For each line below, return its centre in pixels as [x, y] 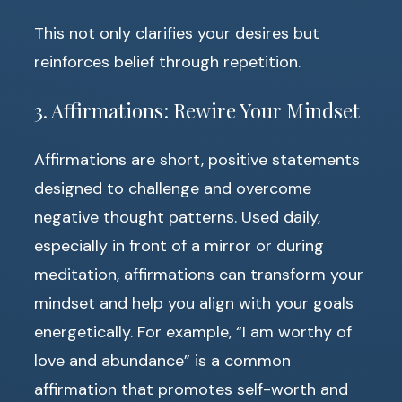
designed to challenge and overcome [173, 189]
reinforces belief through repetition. [167, 62]
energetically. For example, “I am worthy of [193, 332]
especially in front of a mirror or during [179, 246]
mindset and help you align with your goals [194, 304]
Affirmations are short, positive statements [197, 160]
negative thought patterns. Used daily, [177, 218]
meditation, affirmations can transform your [199, 275]
